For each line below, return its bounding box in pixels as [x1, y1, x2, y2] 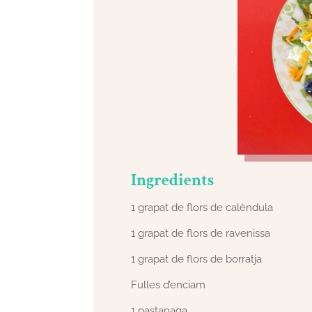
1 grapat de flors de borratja [131, 253, 263, 266]
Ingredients [131, 169, 214, 192]
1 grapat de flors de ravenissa [131, 227, 271, 240]
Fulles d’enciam [131, 279, 206, 292]
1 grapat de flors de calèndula [131, 201, 274, 214]
